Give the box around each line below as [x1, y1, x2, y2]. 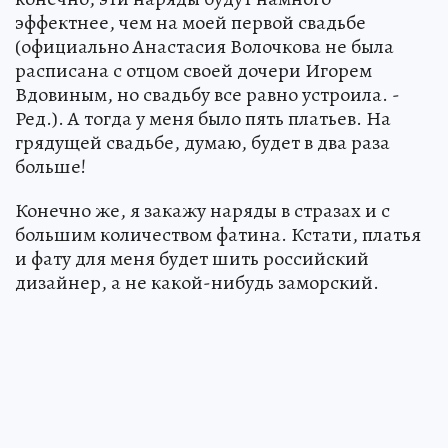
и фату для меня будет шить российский [15, 245, 369, 273]
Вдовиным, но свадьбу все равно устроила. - [15, 81, 400, 109]
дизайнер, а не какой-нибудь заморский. [15, 269, 379, 297]
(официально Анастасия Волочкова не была [15, 33, 394, 61]
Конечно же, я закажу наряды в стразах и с [15, 197, 390, 225]
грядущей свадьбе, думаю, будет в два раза [15, 129, 390, 157]
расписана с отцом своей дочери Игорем [15, 57, 372, 85]
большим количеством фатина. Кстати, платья [15, 221, 421, 249]
